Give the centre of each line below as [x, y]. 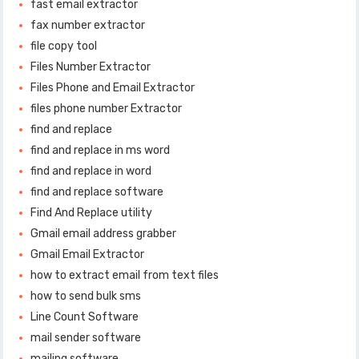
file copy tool [64, 46]
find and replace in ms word [101, 151]
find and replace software [97, 192]
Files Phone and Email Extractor [113, 88]
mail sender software [86, 338]
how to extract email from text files [125, 276]
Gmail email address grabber [104, 234]
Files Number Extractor [91, 67]
